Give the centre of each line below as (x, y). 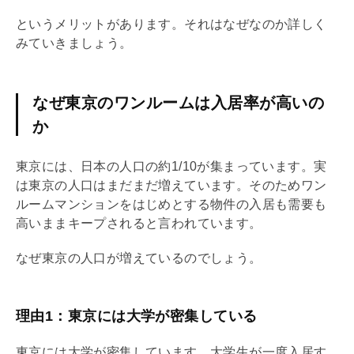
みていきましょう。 (74, 43)
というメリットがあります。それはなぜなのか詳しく (171, 24)
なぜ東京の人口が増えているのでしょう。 (139, 258)
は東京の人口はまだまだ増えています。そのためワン (171, 185)
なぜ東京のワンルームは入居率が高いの (178, 102)
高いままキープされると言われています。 (139, 223)
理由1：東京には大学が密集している (137, 316)
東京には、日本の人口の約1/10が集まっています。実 (171, 166)
